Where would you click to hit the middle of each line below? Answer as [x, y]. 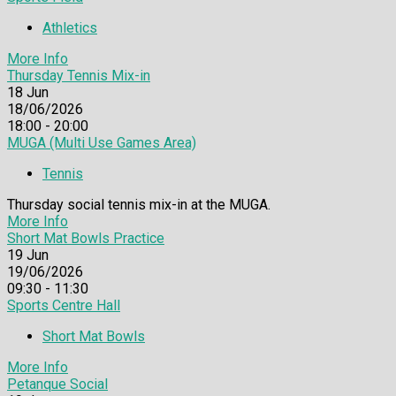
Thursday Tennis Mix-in [79, 75]
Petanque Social [57, 384]
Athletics [70, 27]
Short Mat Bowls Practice [86, 238]
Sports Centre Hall [64, 305]
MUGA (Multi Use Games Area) [102, 142]
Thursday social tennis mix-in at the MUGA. [139, 204]
